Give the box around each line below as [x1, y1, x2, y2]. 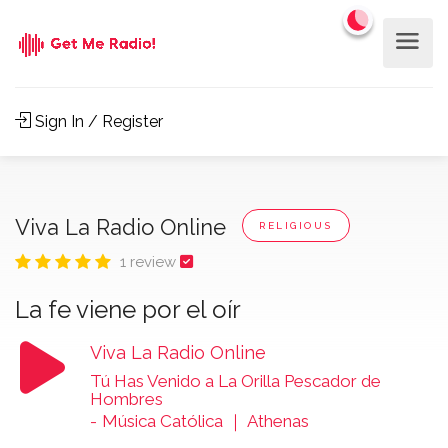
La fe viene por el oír [15, 295, 241, 324]
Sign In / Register [31, 112, 163, 131]
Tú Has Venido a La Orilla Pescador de [89, 371, 381, 391]
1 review [120, 253, 180, 271]
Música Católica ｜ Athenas [101, 411, 309, 431]
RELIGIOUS [259, 220, 333, 231]
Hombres [89, 389, 163, 409]
